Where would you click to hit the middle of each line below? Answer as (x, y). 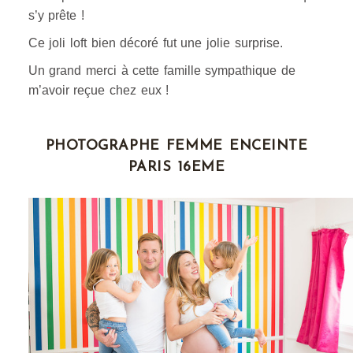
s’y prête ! (56, 15)
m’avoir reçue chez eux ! (98, 90)
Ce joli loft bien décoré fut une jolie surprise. (155, 43)
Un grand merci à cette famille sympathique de (162, 70)
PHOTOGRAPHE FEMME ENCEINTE (176, 146)
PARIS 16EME (176, 167)
